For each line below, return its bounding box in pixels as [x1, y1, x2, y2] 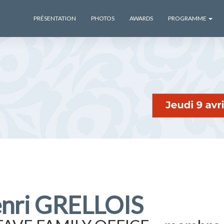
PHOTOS [91, 14, 114, 22]
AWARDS [129, 14, 153, 22]
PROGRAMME [168, 14, 207, 22]
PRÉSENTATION [33, 14, 76, 22]
